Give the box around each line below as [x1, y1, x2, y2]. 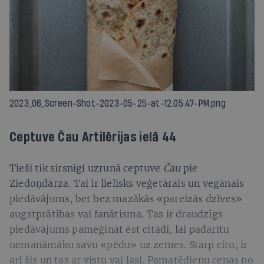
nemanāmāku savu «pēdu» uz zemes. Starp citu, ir [9, 238, 248, 250]
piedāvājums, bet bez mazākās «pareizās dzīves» [9, 192, 243, 204]
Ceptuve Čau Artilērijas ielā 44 [9, 130, 177, 144]
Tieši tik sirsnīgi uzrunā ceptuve [9, 161, 163, 174]
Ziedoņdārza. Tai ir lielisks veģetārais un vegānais [9, 177, 245, 189]
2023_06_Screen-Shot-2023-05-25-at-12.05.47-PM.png [9, 98, 226, 108]
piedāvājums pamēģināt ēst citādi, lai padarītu [9, 223, 230, 235]
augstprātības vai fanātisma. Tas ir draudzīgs [9, 207, 223, 220]
